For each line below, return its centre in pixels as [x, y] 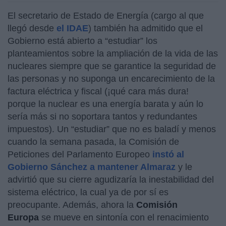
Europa [24, 217]
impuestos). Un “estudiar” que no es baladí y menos [112, 129]
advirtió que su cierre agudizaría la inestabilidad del [111, 179]
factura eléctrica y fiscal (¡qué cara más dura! [98, 91]
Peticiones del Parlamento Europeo [80, 154]
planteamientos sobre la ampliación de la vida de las [113, 53]
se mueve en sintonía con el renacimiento [125, 217]
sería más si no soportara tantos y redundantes [102, 116]
